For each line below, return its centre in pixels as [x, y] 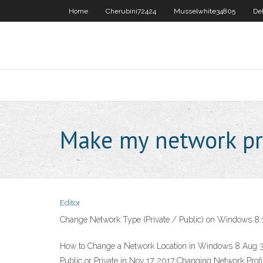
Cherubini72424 [131, 11]
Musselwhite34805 [205, 11]
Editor [70, 203]
